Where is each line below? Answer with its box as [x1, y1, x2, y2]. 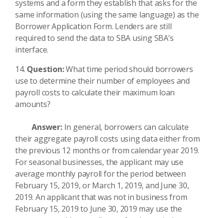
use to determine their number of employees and [15, 75, 190, 86]
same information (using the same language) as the [15, 9, 199, 20]
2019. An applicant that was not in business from [15, 191, 187, 202]
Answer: [15, 121, 64, 132]
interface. [15, 44, 49, 55]
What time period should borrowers [66, 64, 193, 74]
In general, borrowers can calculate [64, 121, 189, 132]
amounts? [15, 99, 51, 109]
